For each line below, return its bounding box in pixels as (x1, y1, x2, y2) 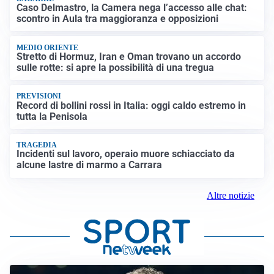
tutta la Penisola (17, 110, 88, 122)
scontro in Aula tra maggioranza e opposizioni (17, 13, 219, 25)
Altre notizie (207, 190, 254, 201)
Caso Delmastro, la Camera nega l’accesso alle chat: (17, 2, 248, 14)
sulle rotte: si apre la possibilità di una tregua (17, 61, 215, 73)
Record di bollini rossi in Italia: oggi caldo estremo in (17, 99, 246, 111)
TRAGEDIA (17, 141, 57, 150)
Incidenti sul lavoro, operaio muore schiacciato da (17, 148, 235, 160)
